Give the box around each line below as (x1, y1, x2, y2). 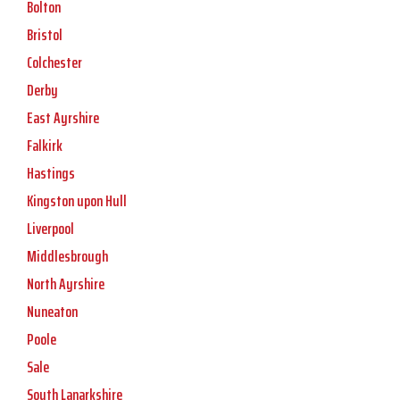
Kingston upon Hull (27, 188, 127, 214)
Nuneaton (27, 299, 78, 325)
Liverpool (27, 216, 74, 242)
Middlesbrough (27, 244, 108, 270)
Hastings (27, 161, 75, 187)
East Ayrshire (27, 105, 99, 131)
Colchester (27, 50, 82, 76)
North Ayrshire (27, 271, 104, 297)
